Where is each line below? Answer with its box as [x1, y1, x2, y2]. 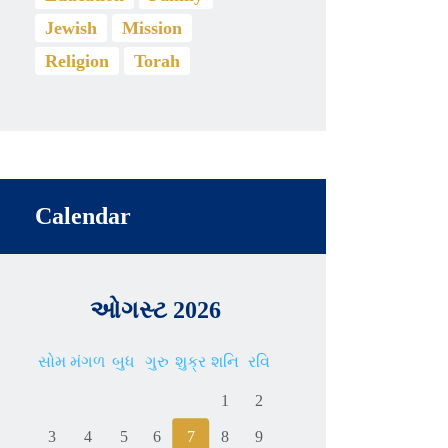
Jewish [45, 18, 98, 39]
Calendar [35, 203, 132, 230]
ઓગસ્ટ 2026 [89, 297, 221, 324]
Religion [45, 51, 110, 72]
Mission [122, 18, 183, 39]
